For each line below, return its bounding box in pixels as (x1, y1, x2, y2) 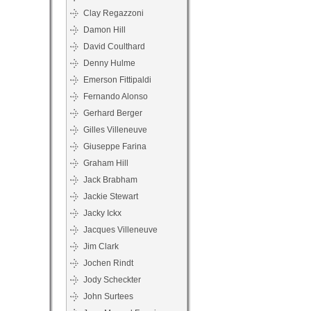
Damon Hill (83, 25, 126, 35)
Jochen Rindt (83, 258, 133, 268)
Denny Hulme (83, 58, 135, 68)
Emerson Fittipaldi (83, 75, 151, 85)
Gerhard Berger (83, 108, 142, 118)
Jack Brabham (83, 175, 137, 185)
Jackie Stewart (83, 192, 138, 201)
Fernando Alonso (83, 92, 148, 101)
